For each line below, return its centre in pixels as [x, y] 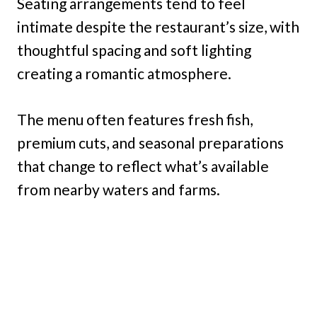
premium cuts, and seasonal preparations [150, 143]
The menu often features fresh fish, [135, 120]
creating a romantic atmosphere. [124, 74]
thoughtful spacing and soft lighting [134, 50]
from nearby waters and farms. [119, 190]
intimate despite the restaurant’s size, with [158, 27]
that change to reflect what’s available [143, 166]
